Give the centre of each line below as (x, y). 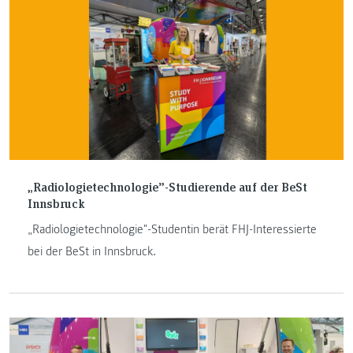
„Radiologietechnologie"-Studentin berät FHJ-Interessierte (172, 229)
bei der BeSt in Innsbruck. (91, 251)
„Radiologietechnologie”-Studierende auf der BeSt (167, 186)
